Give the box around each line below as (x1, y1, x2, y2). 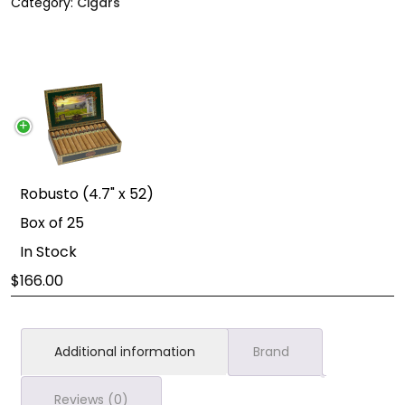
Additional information (54, 343, 195, 361)
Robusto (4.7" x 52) (20, 184, 154, 204)
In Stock (20, 241, 77, 262)
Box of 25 (20, 212, 84, 233)
